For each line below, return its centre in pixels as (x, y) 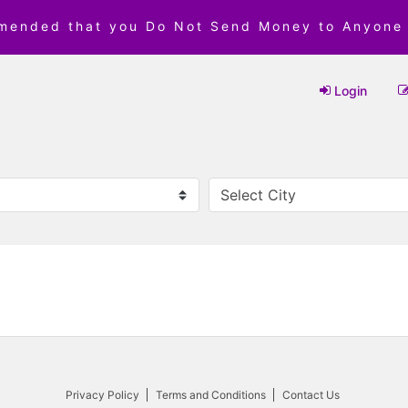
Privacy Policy (102, 395)
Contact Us (311, 395)
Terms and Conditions (211, 395)
